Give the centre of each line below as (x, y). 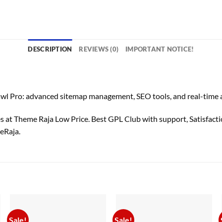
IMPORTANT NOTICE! (160, 49)
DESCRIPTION (50, 49)
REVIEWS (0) (99, 49)
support (173, 118)
